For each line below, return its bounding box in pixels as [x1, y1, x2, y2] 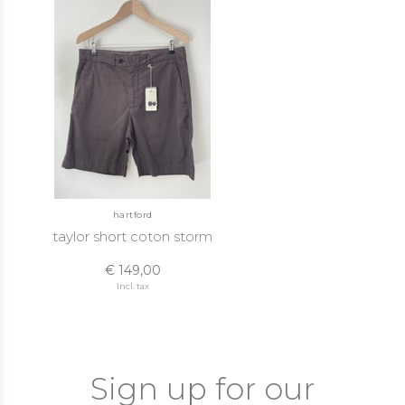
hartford [112, 209, 153, 221]
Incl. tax [116, 281, 149, 291]
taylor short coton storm [52, 228, 213, 245]
